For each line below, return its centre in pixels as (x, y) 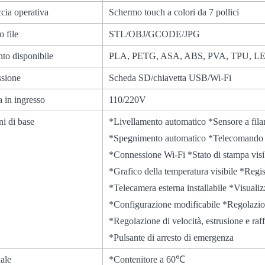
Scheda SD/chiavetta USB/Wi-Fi (170, 78)
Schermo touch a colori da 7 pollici (174, 12)
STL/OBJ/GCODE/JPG (155, 34)
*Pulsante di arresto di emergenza (172, 238)
